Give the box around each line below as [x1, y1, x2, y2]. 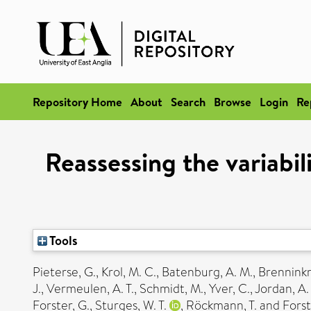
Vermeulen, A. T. [47, 280, 134, 298]
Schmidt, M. [140, 280, 203, 298]
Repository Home [33, 94, 122, 110]
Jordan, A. [255, 280, 309, 298]
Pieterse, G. [33, 263, 96, 281]
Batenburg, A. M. [162, 263, 253, 281]
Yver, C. [209, 280, 250, 298]
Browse [214, 94, 251, 110]
